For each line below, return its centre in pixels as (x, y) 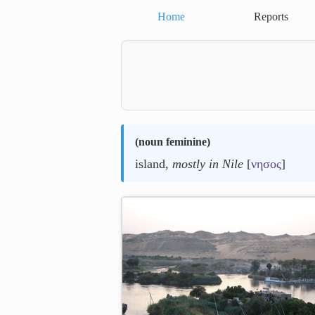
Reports (271, 17)
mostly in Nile (208, 164)
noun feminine (173, 142)
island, (154, 164)
